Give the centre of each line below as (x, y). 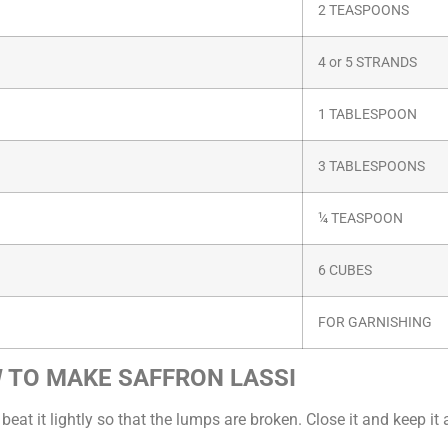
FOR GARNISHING (375, 322)
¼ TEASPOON (360, 218)
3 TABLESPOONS (371, 166)
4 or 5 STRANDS (369, 62)
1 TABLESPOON (367, 114)
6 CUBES (345, 270)
